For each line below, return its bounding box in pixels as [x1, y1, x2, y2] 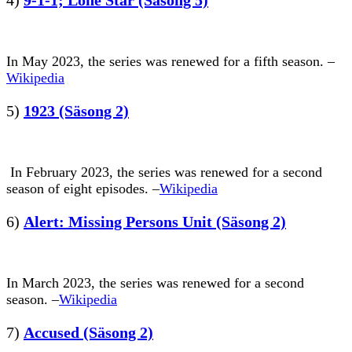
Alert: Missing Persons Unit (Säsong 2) [24, 212, 286, 230]
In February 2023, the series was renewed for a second [6, 163, 322, 180]
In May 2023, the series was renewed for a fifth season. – [6, 53, 335, 69]
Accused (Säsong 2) [24, 323, 153, 341]
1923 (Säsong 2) [24, 101, 129, 119]
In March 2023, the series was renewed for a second [6, 274, 304, 291]
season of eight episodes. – [6, 180, 159, 196]
